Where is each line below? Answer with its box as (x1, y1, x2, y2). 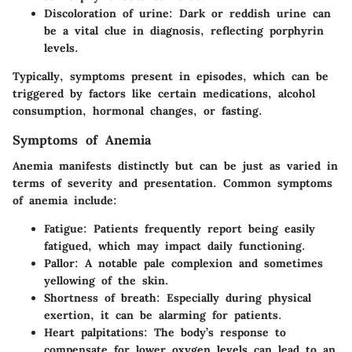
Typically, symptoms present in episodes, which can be (13, 69, 328, 84)
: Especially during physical (156, 290, 311, 305)
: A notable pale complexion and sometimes (75, 255, 323, 270)
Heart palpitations (44, 324, 144, 339)
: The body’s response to (144, 324, 286, 339)
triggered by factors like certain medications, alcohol (13, 86, 315, 101)
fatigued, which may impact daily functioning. (44, 238, 306, 253)
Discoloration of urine (44, 6, 169, 21)
